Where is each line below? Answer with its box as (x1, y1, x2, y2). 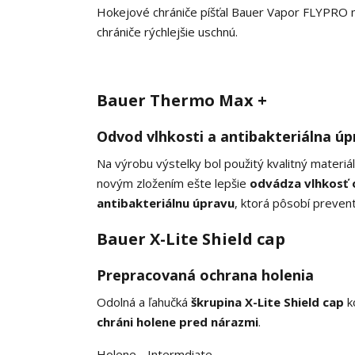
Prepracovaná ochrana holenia (97, 265, 314, 285)
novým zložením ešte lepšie (97, 175, 250, 192)
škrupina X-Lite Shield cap (188, 294, 344, 311)
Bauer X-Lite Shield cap (97, 228, 285, 250)
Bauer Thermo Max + (97, 90, 267, 112)
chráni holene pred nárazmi (97, 314, 258, 330)
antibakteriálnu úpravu (97, 195, 235, 212)
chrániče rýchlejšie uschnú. (97, 24, 238, 40)
